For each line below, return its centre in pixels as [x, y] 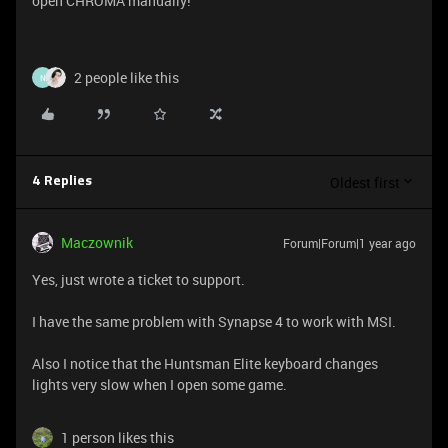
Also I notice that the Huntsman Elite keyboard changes [205, 363]
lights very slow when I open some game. [159, 384]
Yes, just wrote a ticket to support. [138, 279]
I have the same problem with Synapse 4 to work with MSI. [214, 321]
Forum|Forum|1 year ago [349, 243]
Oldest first [365, 182]
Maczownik [97, 242]
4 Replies [62, 181]
